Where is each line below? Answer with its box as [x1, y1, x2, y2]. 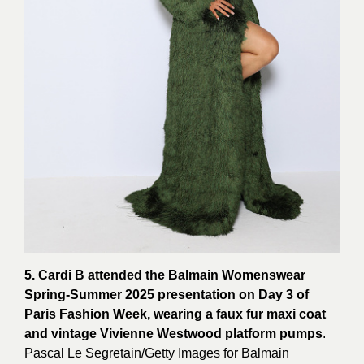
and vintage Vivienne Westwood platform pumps [24, 327, 323, 341]
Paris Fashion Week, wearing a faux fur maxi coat [24, 307, 326, 322]
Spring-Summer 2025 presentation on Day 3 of [24, 288, 309, 302]
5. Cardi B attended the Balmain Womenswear [24, 268, 305, 283]
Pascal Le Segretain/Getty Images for [24, 346, 241, 361]
